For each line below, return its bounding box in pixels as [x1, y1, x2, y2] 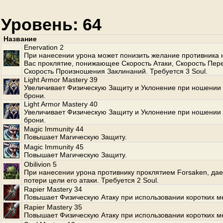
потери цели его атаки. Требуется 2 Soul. [24, 176, 159, 184]
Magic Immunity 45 [24, 143, 84, 151]
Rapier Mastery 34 [24, 185, 82, 193]
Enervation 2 [24, 43, 64, 51]
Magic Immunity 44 [24, 125, 84, 133]
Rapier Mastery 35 [24, 203, 82, 211]
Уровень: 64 [1, 15, 102, 34]
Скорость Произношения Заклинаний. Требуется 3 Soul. [24, 67, 208, 75]
